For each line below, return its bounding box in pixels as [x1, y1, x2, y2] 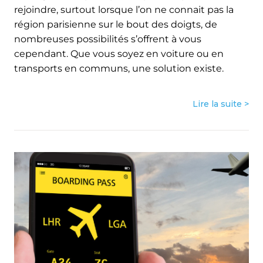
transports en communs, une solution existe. [14, 62, 224, 74]
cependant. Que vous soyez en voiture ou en [14, 48, 224, 59]
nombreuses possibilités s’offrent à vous [14, 33, 201, 45]
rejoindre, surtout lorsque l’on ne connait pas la [14, 4, 234, 15]
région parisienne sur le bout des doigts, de [14, 18, 217, 30]
